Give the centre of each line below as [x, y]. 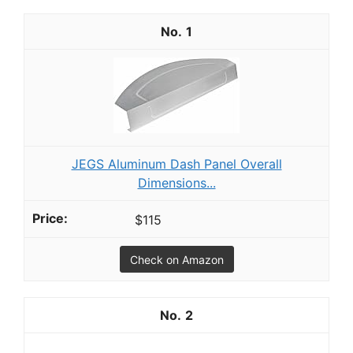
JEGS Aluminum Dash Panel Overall [176, 163]
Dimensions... [176, 182]
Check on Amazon [176, 259]
